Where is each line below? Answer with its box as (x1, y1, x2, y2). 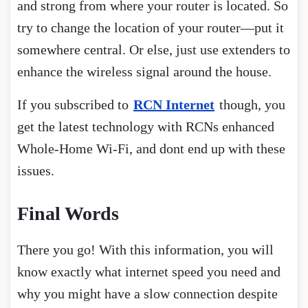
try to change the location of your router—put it (17, 19, 284, 35)
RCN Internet (133, 96, 214, 112)
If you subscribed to (17, 96, 132, 112)
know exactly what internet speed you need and (17, 263, 280, 279)
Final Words (17, 202, 119, 224)
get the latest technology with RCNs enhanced (17, 118, 274, 134)
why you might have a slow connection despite (17, 285, 278, 301)
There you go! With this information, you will (17, 241, 274, 257)
